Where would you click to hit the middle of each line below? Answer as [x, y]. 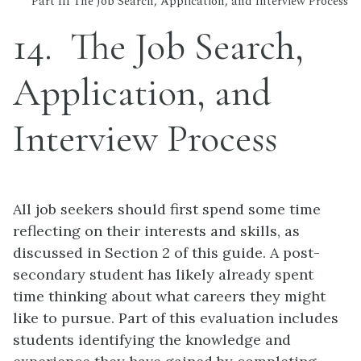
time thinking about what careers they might [169, 296]
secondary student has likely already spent [163, 274]
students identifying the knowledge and [152, 340]
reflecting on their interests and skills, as [156, 231]
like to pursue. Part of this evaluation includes [176, 318]
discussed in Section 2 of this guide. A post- [166, 253]
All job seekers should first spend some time [167, 209]
